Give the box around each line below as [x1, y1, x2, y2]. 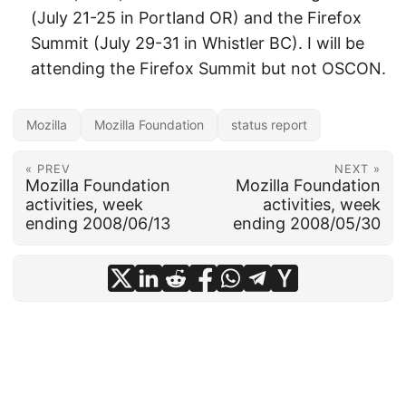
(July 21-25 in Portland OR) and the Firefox [31, 7, 362, 27]
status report [231, 116, 307, 132]
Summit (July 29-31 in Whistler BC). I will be [31, 33, 364, 53]
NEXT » [334, 162, 382, 177]
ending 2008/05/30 [233, 214, 382, 234]
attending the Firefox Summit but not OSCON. [31, 58, 386, 78]
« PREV [24, 162, 71, 177]
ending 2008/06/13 [24, 214, 170, 234]
